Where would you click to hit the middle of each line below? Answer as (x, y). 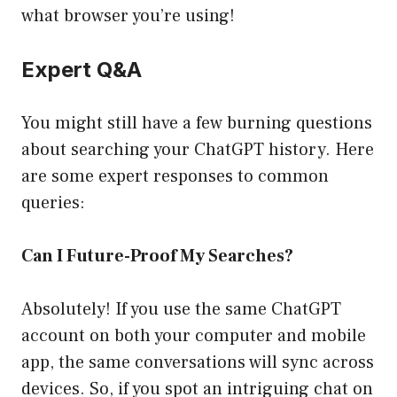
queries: (53, 203)
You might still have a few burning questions (197, 124)
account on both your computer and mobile (194, 336)
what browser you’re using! (128, 16)
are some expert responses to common (175, 177)
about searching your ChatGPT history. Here (198, 150)
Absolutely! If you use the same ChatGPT (181, 310)
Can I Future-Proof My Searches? (157, 257)
